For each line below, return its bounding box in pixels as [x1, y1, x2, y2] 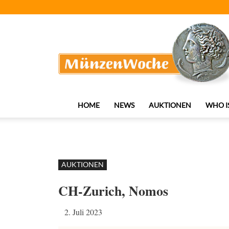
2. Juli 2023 [64, 207, 102, 217]
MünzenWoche [66, 18, 124, 30]
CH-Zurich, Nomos [58, 181, 168, 200]
